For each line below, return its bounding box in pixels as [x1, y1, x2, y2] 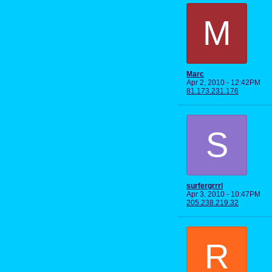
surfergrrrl [186, 181, 223, 190]
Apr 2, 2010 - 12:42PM [186, 78, 260, 87]
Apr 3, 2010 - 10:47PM [186, 189, 260, 199]
